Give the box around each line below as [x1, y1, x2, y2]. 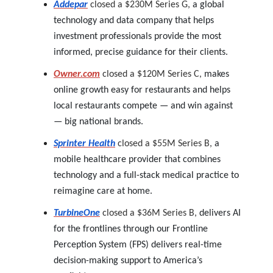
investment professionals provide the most [54, 31, 221, 41]
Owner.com [54, 69, 100, 79]
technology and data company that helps [54, 15, 214, 26]
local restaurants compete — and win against [54, 101, 233, 111]
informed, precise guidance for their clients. [54, 47, 228, 57]
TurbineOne [54, 208, 100, 218]
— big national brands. [54, 116, 143, 127]
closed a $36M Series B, [102, 208, 199, 218]
